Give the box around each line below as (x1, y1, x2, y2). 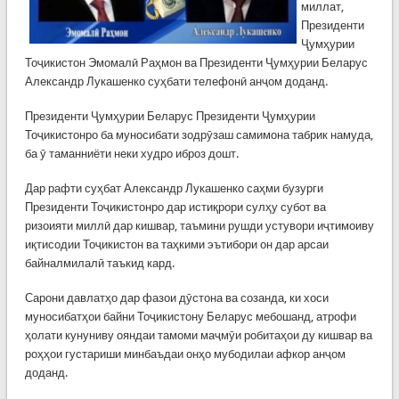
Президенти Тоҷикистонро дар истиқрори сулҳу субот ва (24, 199, 326, 214)
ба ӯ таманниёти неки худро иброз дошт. (24, 146, 239, 160)
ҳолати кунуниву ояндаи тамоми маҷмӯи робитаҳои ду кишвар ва (24, 328, 372, 342)
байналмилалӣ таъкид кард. (24, 256, 175, 270)
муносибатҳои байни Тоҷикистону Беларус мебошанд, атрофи (24, 309, 356, 323)
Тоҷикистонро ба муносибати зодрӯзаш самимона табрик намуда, (24, 127, 373, 142)
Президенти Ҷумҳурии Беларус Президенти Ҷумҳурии (24, 109, 315, 123)
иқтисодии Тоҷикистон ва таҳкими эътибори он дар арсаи (24, 237, 329, 251)
